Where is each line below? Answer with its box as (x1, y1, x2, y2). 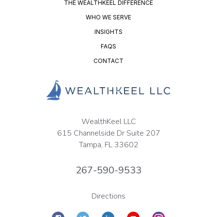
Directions (92, 191, 125, 202)
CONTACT (93, 57, 124, 65)
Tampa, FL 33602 (78, 139, 139, 151)
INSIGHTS (94, 28, 123, 36)
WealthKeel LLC (81, 116, 136, 127)
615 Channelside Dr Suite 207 (57, 128, 160, 139)
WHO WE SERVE (86, 14, 131, 21)
